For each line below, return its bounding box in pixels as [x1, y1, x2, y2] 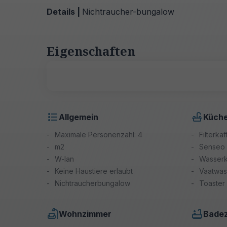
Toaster [199, 178, 225, 187]
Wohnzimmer [59, 208, 111, 219]
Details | [47, 6, 82, 17]
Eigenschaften [47, 42, 135, 59]
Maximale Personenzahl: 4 [55, 130, 142, 139]
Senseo [199, 142, 225, 151]
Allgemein [59, 111, 98, 122]
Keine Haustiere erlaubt [55, 166, 133, 175]
